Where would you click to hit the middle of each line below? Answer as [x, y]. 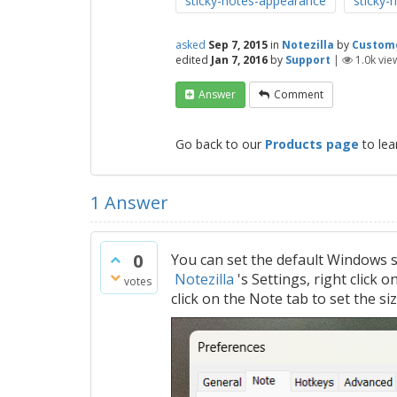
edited [192, 60]
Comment [299, 94]
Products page [312, 144]
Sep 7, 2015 [238, 45]
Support [308, 60]
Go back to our [220, 144]
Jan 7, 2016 [239, 60]
